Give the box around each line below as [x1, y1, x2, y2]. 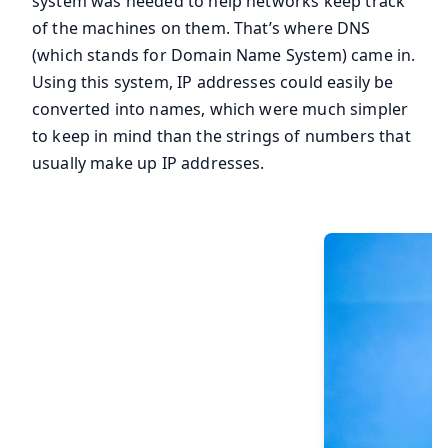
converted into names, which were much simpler [32, 98, 409, 121]
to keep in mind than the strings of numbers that [32, 125, 411, 148]
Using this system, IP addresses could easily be [32, 71, 394, 94]
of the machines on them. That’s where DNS [32, 17, 371, 40]
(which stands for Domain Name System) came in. [32, 44, 416, 67]
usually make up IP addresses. [32, 152, 265, 175]
